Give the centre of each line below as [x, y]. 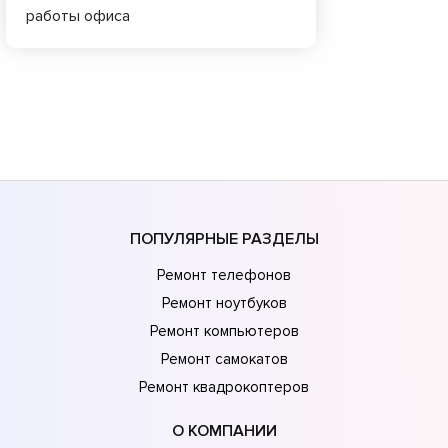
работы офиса [78, 16]
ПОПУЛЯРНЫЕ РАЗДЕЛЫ [224, 238]
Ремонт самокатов [224, 358]
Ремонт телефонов [224, 274]
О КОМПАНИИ [224, 430]
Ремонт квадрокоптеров [224, 386]
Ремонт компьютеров [224, 330]
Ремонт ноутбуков [224, 302]
